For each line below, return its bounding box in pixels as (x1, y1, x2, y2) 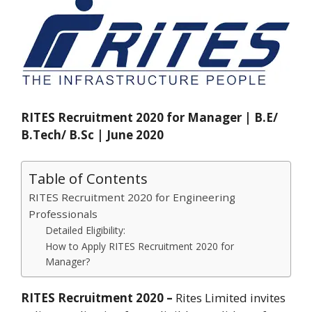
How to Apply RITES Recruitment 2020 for (45, 240, 235, 253)
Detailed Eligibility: (45, 224, 126, 237)
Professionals (29, 207, 97, 221)
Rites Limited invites (173, 290, 286, 306)
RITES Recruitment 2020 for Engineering (29, 190, 235, 204)
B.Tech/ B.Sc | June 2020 (21, 126, 164, 143)
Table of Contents (29, 169, 148, 188)
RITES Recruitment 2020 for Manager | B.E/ (21, 109, 278, 125)
